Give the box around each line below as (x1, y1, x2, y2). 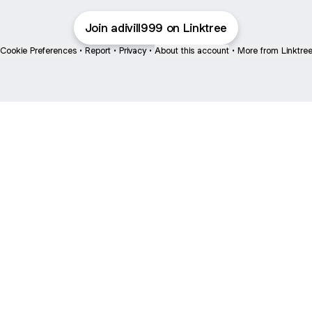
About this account (154, 45, 229, 56)
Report (84, 45, 111, 56)
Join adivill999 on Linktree (84, 20, 228, 36)
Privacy (118, 45, 146, 56)
